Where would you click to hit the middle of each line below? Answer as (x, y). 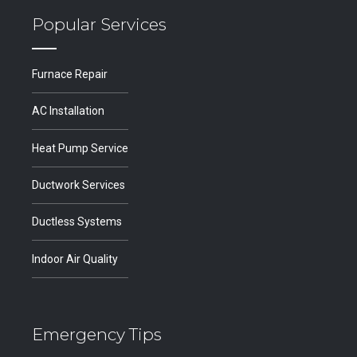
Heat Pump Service (80, 148)
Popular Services (99, 25)
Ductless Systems (77, 222)
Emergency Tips (97, 334)
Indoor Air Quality (75, 259)
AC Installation (68, 111)
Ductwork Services (78, 184)
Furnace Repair (70, 74)
